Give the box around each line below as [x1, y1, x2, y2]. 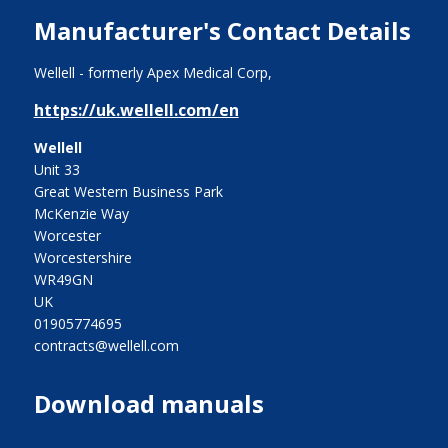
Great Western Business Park [33, 181, 223, 201]
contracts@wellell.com [33, 335, 179, 355]
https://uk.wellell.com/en [33, 98, 239, 121]
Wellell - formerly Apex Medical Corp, [33, 62, 276, 82]
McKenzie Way [33, 203, 129, 223]
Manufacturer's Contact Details [33, 13, 411, 47]
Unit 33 [33, 159, 80, 179]
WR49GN [33, 269, 93, 289]
